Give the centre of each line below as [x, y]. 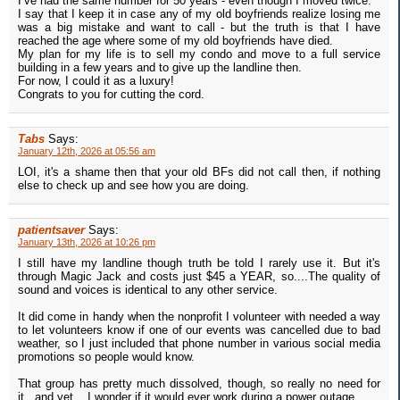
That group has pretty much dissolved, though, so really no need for [199, 384]
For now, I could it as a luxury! [96, 81]
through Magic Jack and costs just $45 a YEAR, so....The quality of [199, 277]
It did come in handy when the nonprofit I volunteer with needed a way [199, 317]
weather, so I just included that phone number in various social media [199, 344]
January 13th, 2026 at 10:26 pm [87, 242]
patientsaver [51, 230]
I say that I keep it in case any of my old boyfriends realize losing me [199, 14]
